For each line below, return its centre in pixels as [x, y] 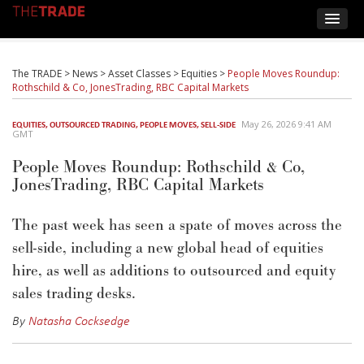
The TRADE [37, 74]
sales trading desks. [76, 294]
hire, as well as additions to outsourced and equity [174, 271]
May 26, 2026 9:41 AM [286, 124]
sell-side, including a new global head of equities [168, 248]
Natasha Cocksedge [79, 320]
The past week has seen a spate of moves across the [177, 225]
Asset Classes [139, 74]
